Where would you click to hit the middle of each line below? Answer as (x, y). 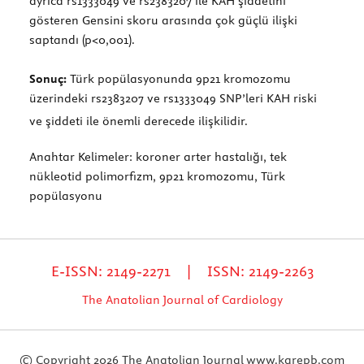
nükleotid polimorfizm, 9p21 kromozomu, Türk (157, 176)
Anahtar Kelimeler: (81, 156)
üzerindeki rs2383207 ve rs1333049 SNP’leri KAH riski (175, 98)
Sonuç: (48, 78)
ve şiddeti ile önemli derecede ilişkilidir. (139, 121)
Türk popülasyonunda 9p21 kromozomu (179, 78)
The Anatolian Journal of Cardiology (182, 299)
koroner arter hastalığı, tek (210, 156)
